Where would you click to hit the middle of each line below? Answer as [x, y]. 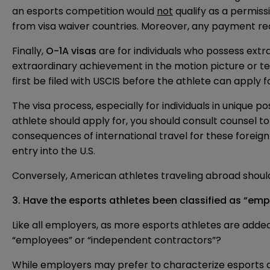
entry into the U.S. [54, 151]
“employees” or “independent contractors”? [117, 240]
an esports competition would [84, 11]
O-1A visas [71, 51]
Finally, [29, 51]
